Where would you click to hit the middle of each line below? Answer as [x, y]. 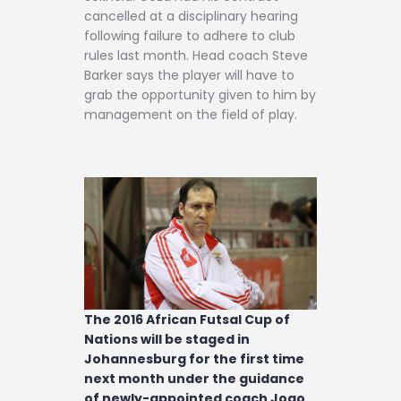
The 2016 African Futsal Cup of [187, 319]
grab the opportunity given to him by [200, 94]
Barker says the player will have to [189, 75]
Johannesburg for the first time [194, 358]
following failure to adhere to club [190, 35]
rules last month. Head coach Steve [196, 55]
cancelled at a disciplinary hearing [191, 16]
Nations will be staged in [167, 339]
